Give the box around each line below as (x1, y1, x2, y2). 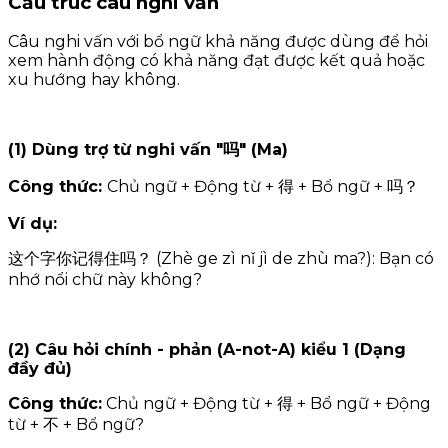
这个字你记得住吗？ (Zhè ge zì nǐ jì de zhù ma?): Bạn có (8, 249, 434, 269)
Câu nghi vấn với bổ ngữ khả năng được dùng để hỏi (8, 32, 428, 52)
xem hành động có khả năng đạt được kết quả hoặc (8, 51, 425, 71)
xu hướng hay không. (8, 70, 180, 90)
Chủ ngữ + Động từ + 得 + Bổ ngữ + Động (102, 394, 431, 414)
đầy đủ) (8, 359, 72, 379)
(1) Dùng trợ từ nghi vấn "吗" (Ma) (8, 140, 288, 160)
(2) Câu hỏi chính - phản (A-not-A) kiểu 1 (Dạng (8, 340, 406, 360)
